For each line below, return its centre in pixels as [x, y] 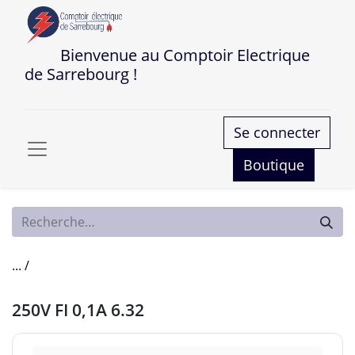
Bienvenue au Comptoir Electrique [167, 55]
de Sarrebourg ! [81, 74]
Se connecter [277, 132]
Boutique [274, 165]
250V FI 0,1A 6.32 [78, 310]
